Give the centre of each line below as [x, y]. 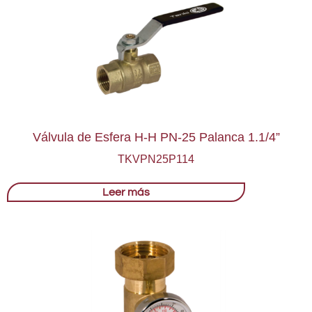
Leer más [126, 192]
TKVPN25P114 [156, 159]
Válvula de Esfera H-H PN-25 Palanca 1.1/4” [156, 137]
